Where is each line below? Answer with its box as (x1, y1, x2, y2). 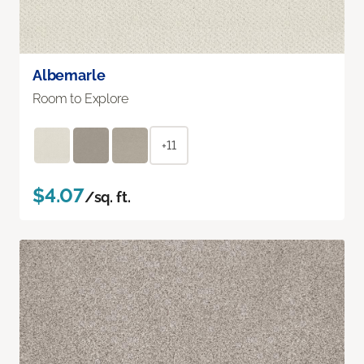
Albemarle (32, 67, 106, 84)
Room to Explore (32, 91, 128, 107)
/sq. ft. (84, 188, 131, 206)
